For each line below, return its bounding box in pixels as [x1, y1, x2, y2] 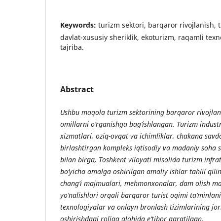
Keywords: [60, 20, 98, 30]
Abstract [60, 83, 94, 95]
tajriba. [60, 42, 84, 52]
